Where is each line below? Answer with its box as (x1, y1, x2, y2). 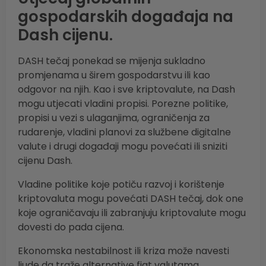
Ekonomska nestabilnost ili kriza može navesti (18, 244, 229, 258)
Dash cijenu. (18, 24, 113, 46)
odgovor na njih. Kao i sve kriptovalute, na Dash (18, 83, 235, 97)
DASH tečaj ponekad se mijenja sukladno (18, 54, 205, 68)
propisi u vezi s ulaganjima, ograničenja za (18, 111, 210, 125)
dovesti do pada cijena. (18, 220, 124, 235)
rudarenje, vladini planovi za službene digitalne (18, 125, 231, 140)
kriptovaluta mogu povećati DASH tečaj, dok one (18, 192, 243, 206)
